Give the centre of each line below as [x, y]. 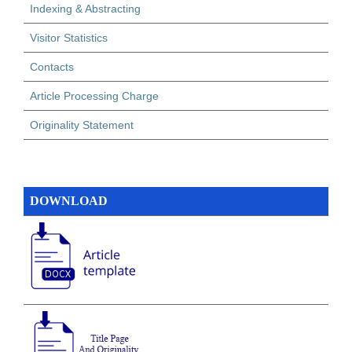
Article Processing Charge [94, 95]
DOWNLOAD [69, 200]
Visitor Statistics [69, 37]
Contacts [52, 66]
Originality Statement [82, 125]
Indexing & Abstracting [85, 8]
